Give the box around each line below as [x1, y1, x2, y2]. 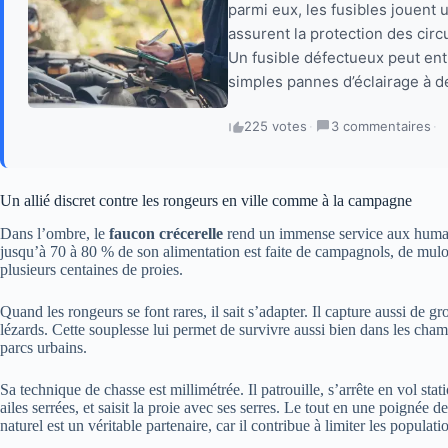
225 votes [244, 118, 307, 135]
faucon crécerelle [109, 225, 223, 243]
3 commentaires [331, 118, 431, 135]
